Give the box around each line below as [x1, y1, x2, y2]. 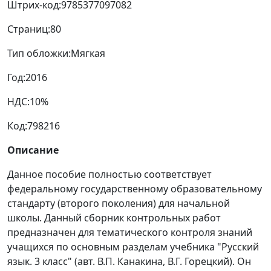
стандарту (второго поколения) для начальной [7, 197, 230, 211]
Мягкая [71, 47, 105, 60]
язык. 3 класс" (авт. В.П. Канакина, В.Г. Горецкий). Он [7, 255, 251, 269]
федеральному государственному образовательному [7, 182, 262, 196]
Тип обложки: [7, 47, 71, 60]
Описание [7, 143, 59, 157]
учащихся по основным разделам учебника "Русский [7, 240, 259, 254]
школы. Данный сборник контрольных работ [7, 211, 221, 225]
